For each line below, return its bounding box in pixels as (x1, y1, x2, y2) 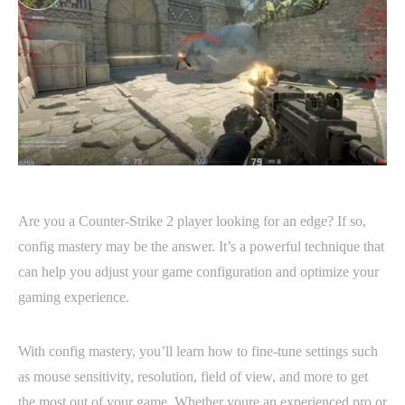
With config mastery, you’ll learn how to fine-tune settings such (18, 343, 378, 359)
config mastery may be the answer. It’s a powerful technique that (18, 238, 384, 254)
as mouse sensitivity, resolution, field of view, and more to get (18, 368, 368, 384)
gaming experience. (18, 288, 129, 305)
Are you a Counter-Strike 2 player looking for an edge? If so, (18, 212, 366, 229)
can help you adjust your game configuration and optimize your (18, 263, 379, 279)
